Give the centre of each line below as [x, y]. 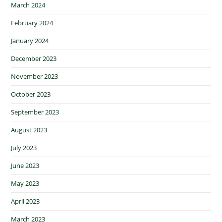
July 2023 [24, 148]
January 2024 [30, 41]
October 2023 [31, 94]
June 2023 [25, 166]
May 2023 [25, 184]
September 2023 [35, 112]
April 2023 [26, 201]
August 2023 [29, 130]
